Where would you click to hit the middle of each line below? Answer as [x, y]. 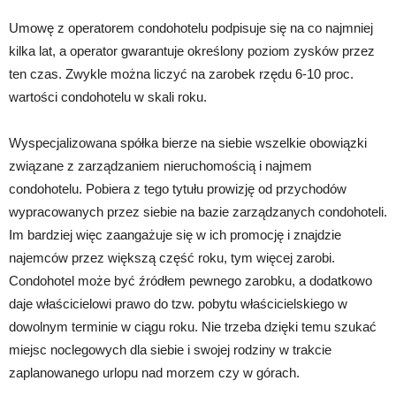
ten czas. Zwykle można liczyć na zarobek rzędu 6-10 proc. [181, 73]
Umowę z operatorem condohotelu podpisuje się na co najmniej [191, 27]
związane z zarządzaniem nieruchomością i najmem [160, 165]
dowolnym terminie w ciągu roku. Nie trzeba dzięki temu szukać [193, 326]
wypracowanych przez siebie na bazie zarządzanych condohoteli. [198, 211]
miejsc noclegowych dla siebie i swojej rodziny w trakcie [170, 349]
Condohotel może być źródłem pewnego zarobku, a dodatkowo [190, 280]
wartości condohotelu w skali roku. [108, 96]
